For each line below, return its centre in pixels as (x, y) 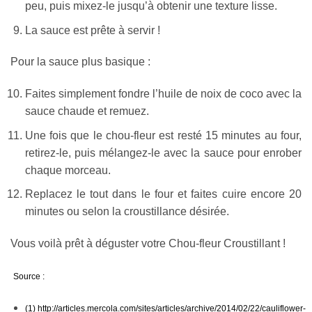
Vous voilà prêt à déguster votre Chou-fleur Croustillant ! (148, 244)
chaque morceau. (68, 170)
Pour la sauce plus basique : (80, 62)
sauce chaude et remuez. (87, 111)
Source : (29, 276)
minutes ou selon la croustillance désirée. (127, 212)
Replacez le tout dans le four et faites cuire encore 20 (163, 194)
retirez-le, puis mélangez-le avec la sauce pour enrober (163, 153)
